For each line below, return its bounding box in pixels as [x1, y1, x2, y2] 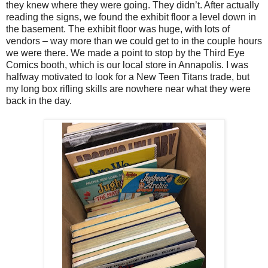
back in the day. [6, 95, 72, 106]
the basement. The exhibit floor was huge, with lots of [6, 23, 230, 34]
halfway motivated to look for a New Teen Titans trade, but [6, 71, 249, 82]
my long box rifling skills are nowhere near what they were [6, 83, 251, 94]
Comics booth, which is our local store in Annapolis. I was [6, 59, 248, 70]
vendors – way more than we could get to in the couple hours [6, 35, 262, 46]
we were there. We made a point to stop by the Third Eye [6, 47, 245, 58]
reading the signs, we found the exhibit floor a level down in [6, 11, 256, 22]
